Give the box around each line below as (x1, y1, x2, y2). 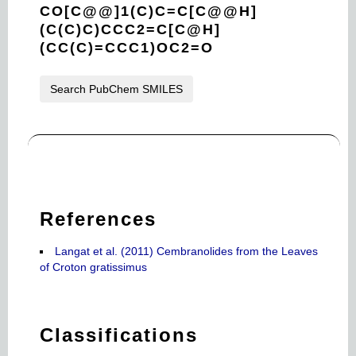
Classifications (40, 324, 198, 346)
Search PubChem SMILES (50, 82, 183, 95)
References (40, 208, 157, 230)
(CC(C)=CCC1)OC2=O (40, 39, 214, 56)
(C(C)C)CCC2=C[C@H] (40, 21, 221, 37)
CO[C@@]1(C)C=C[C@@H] (40, 2, 257, 19)
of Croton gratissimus (40, 261, 147, 273)
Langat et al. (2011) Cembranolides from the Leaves (55, 245, 318, 257)
